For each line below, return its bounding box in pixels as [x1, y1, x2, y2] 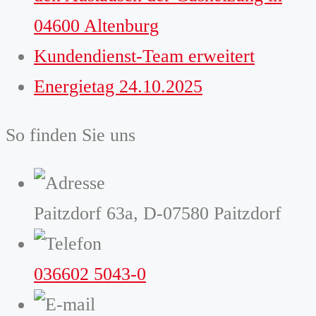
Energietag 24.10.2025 [34, 76, 202, 97]
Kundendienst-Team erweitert [34, 46, 255, 67]
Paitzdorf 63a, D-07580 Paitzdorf [34, 203, 281, 224]
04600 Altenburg [34, 16, 159, 37]
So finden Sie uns [6, 124, 135, 145]
